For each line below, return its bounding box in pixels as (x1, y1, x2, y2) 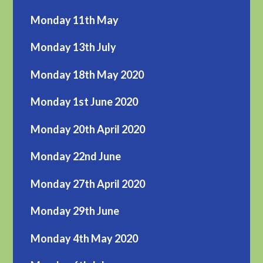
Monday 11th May (31, 13, 119, 26)
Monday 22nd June (31, 150, 122, 163)
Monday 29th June (31, 204, 120, 218)
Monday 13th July (31, 41, 117, 54)
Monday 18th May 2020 (31, 68, 144, 81)
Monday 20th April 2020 (31, 122, 146, 136)
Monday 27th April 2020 (31, 177, 146, 190)
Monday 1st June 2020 (31, 95, 139, 109)
